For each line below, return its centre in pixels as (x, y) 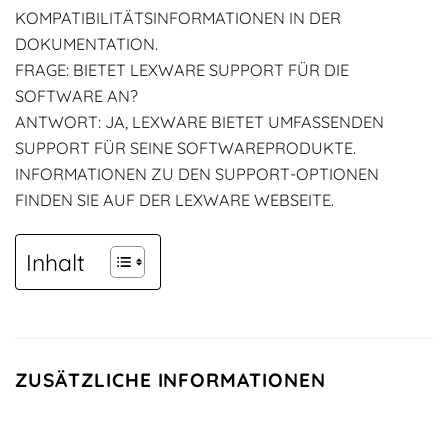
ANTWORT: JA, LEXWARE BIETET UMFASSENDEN (199, 122)
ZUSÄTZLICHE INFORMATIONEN (170, 380)
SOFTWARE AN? (76, 96)
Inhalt (55, 262)
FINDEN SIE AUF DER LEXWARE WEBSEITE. (174, 200)
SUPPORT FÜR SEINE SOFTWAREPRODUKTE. (185, 148)
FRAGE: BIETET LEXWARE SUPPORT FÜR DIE (182, 70)
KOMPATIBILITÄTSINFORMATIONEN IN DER (178, 18)
